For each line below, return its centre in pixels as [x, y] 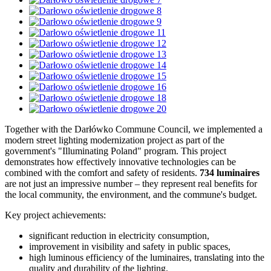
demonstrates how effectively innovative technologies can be [120, 162]
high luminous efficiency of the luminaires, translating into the [147, 257]
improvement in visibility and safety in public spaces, [130, 246]
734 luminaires [230, 172]
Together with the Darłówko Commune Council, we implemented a [134, 129]
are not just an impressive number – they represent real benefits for [131, 183]
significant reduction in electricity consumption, [119, 235]
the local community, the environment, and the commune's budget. [131, 194]
